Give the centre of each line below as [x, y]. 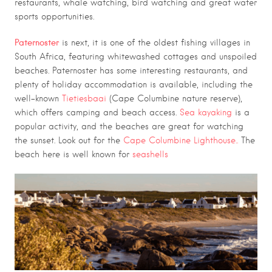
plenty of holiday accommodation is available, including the [134, 85]
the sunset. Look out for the [69, 141]
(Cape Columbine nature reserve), [174, 99]
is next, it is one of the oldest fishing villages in [156, 43]
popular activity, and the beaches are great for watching [129, 127]
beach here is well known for [72, 155]
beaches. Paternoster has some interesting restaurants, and [131, 71]
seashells [149, 155]
